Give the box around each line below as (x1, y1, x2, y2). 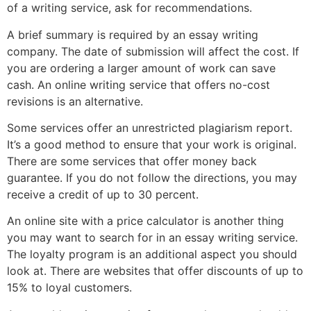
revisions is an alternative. (7, 94, 143, 108)
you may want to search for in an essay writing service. (7, 230, 298, 245)
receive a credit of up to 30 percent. (7, 187, 199, 201)
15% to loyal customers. (7, 280, 132, 295)
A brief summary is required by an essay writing (7, 27, 258, 42)
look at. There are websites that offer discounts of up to (7, 264, 303, 278)
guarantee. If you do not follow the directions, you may (7, 170, 297, 185)
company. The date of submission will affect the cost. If (7, 44, 299, 58)
